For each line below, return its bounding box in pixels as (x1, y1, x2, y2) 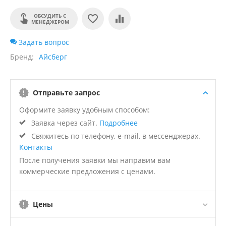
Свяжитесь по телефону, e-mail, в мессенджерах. (29, 131, 200, 141)
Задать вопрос (17, 37, 69, 47)
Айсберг (39, 52, 67, 62)
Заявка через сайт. (29, 118, 99, 128)
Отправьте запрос (33, 88, 100, 98)
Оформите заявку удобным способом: (19, 105, 150, 115)
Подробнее (99, 118, 138, 128)
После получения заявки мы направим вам (19, 155, 171, 165)
